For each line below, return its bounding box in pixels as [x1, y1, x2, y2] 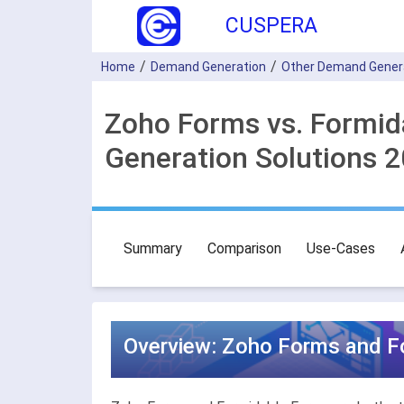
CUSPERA [225, 14, 317, 38]
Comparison [207, 240, 281, 257]
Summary [124, 240, 182, 257]
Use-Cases [307, 240, 375, 257]
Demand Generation [151, 60, 266, 74]
